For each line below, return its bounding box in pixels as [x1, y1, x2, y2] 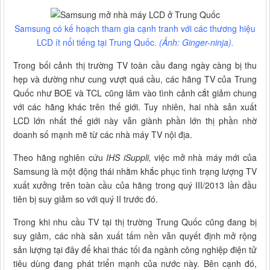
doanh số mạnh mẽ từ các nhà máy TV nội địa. [13, 128, 192, 140]
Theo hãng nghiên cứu [13, 151, 107, 163]
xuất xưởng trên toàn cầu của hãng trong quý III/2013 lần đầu [13, 178, 257, 191]
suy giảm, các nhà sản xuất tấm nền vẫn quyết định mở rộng [13, 229, 257, 242]
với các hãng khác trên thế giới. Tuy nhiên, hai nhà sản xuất [13, 100, 257, 113]
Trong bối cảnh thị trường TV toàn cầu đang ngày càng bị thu [13, 58, 257, 71]
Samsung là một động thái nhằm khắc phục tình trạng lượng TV [13, 165, 257, 177]
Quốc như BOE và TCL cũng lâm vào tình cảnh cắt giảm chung [13, 86, 257, 99]
